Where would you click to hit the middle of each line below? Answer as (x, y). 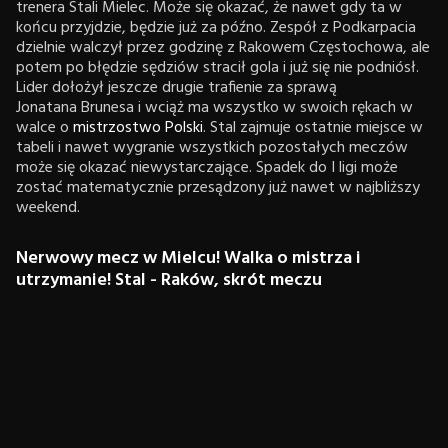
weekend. (48, 208)
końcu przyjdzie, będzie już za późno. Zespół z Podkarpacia (216, 28)
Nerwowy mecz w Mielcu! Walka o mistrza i (188, 258)
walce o (44, 128)
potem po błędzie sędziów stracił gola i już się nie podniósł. (217, 68)
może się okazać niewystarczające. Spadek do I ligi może (207, 168)
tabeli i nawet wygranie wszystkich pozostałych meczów (212, 148)
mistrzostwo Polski (138, 128)
